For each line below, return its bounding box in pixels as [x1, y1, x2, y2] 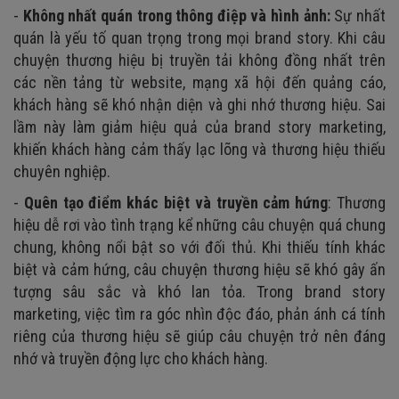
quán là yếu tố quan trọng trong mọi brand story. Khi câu [13, 28, 386, 47]
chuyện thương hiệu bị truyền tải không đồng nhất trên [13, 50, 386, 69]
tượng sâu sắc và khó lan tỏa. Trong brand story [13, 281, 386, 301]
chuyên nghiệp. [13, 161, 110, 181]
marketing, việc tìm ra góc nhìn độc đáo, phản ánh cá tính [13, 304, 386, 323]
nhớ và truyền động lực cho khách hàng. [13, 348, 268, 368]
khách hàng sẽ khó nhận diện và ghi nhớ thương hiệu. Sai [13, 94, 386, 114]
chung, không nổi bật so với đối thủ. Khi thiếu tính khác [13, 237, 386, 256]
